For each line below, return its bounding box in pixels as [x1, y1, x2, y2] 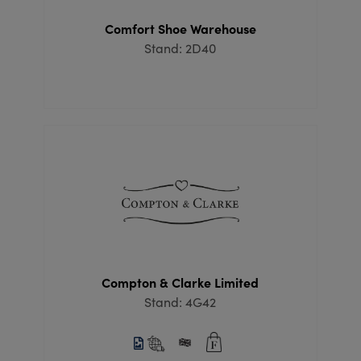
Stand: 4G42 [144, 293, 217, 311]
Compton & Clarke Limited [102, 273, 259, 292]
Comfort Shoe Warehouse [104, 19, 256, 38]
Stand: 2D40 [144, 39, 217, 57]
